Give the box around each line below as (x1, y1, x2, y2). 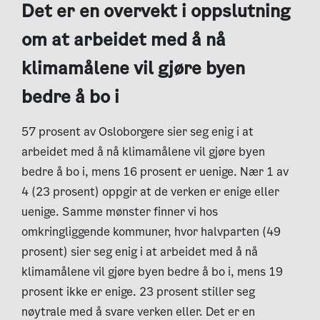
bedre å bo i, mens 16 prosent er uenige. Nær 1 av (21, 164, 289, 181)
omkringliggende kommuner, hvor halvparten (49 (21, 224, 281, 241)
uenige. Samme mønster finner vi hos (21, 204, 218, 221)
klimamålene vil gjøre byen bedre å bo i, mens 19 (21, 264, 283, 281)
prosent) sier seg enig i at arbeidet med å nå (21, 244, 258, 261)
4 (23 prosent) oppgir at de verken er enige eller (21, 184, 279, 201)
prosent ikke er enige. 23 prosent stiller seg (21, 284, 255, 301)
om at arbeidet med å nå (21, 28, 226, 52)
